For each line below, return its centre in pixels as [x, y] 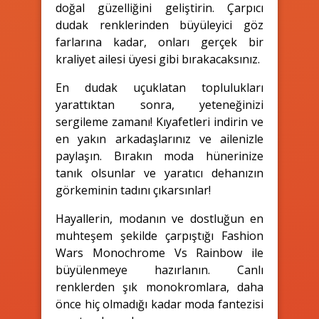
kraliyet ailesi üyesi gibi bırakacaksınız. [158, 59]
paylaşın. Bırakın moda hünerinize [159, 156]
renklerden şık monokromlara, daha [159, 287]
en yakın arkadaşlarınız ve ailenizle [159, 138]
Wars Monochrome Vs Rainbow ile [159, 252]
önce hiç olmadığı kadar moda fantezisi [159, 304]
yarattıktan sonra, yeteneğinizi [159, 104]
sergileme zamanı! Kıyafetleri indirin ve [159, 121]
